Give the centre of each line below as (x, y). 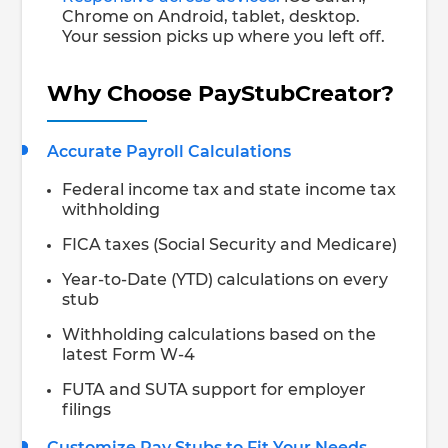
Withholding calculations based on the (219, 334)
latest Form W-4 (129, 354)
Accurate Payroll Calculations (169, 151)
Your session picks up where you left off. (224, 36)
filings (87, 409)
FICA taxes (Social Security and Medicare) (230, 244)
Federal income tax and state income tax (229, 189)
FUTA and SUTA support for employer (214, 389)
